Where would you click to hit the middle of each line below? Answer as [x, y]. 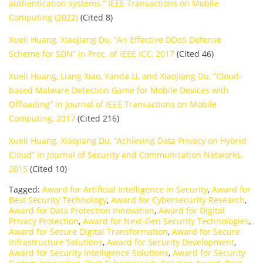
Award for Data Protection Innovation [82, 210]
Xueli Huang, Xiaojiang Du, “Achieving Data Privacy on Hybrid [128, 140]
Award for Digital [192, 210]
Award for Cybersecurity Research [178, 200]
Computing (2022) [43, 17]
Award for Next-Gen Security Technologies [166, 221]
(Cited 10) [47, 168]
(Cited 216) [97, 118]
